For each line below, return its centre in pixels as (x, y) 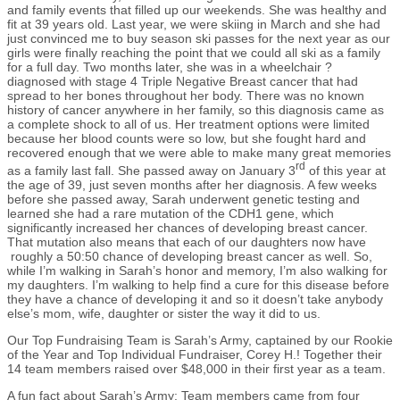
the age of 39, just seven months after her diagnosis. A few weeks (192, 184)
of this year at (346, 170)
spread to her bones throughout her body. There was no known (186, 96)
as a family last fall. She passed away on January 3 (151, 170)
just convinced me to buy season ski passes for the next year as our (199, 39)
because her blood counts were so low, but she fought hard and (187, 139)
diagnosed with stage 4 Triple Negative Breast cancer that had (183, 82)
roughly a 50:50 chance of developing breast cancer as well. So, (190, 256)
